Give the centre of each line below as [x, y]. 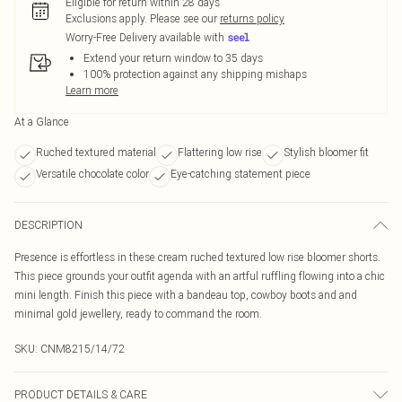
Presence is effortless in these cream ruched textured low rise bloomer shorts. [197, 257]
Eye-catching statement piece [240, 174]
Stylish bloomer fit [326, 152]
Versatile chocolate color [92, 174]
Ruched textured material [96, 152]
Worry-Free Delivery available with [145, 38]
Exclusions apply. [106, 18]
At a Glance [42, 122]
